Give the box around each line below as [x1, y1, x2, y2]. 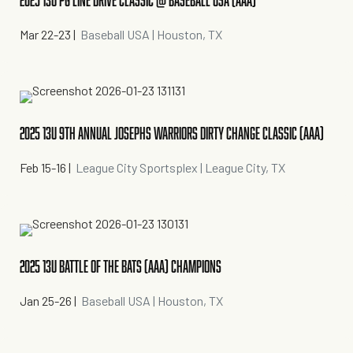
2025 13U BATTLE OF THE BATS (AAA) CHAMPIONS [20, 257, 221, 277]
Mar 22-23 [20, 27, 71, 43]
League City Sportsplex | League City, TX [76, 160, 285, 176]
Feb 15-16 [20, 160, 66, 176]
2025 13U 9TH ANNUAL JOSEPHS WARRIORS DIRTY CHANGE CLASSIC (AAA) [20, 124, 324, 143]
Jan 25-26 [20, 293, 72, 309]
